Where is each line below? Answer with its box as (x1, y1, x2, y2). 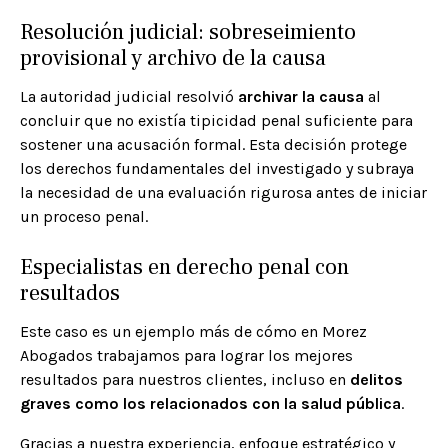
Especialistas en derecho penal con (20, 253, 349, 282)
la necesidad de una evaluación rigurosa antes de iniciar (20, 183, 427, 203)
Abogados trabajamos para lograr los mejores (20, 346, 353, 366)
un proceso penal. (20, 207, 148, 227)
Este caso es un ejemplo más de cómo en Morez (20, 322, 367, 342)
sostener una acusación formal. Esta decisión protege (20, 135, 407, 155)
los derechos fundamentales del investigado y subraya (20, 159, 414, 179)
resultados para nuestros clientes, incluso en (20, 370, 350, 390)
